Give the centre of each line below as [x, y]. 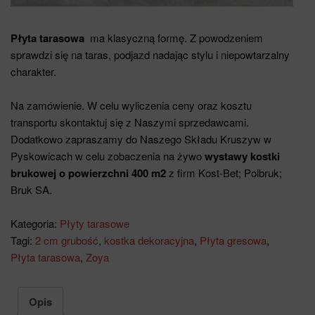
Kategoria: [35, 224]
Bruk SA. [31, 190]
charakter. [33, 72]
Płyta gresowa [233, 240]
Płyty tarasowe [95, 224]
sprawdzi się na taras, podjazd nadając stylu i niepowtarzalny [150, 55]
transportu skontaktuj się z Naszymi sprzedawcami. [130, 122]
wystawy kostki [242, 156]
